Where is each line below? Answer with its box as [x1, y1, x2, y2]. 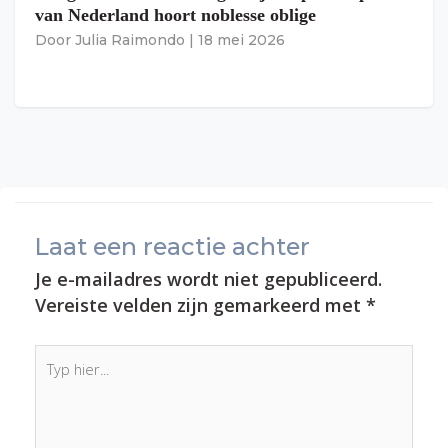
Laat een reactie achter [35, 231, 310, 261]
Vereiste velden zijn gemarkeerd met [35, 292, 366, 317]
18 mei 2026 [198, 30, 285, 49]
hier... [34, 369, 69, 390]
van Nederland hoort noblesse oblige [35, 4, 316, 25]
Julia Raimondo [75, 30, 185, 49]
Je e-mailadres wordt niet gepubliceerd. [35, 266, 382, 291]
